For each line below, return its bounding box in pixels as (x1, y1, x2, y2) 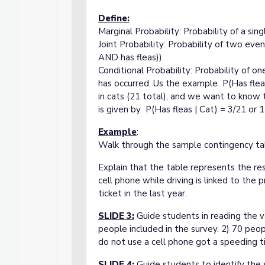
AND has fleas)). (98, 51, 164, 63)
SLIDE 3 (98, 210, 132, 222)
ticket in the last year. (98, 188, 187, 199)
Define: (98, 12, 130, 24)
